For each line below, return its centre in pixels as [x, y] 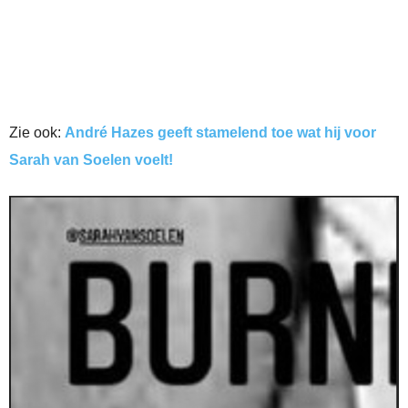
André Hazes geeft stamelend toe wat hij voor [220, 133]
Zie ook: [37, 133]
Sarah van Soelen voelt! [91, 160]
